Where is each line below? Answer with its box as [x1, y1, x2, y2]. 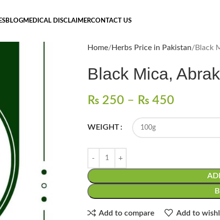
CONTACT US [90, 18, 132, 24]
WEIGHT [87, 123, 119, 131]
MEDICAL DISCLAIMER [23, 18, 91, 24]
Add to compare [99, 209, 155, 217]
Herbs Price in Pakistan [111, 44, 192, 52]
